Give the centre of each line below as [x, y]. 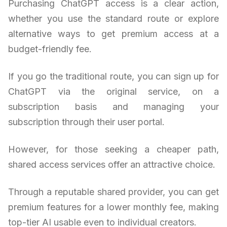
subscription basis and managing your [113, 107]
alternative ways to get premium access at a [113, 34]
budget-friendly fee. [50, 49]
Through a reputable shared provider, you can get [113, 192]
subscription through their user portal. [86, 122]
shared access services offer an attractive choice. [112, 165]
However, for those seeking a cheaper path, [113, 149]
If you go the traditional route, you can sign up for [113, 77]
